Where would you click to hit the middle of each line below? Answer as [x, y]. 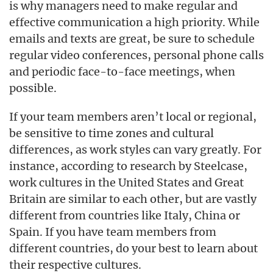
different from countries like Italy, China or [125, 215]
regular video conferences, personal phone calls [136, 55]
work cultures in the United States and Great [126, 183]
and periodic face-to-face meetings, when [122, 72]
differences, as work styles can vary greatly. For [135, 150]
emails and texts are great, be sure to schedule [132, 39]
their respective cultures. [75, 265]
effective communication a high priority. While [134, 22]
